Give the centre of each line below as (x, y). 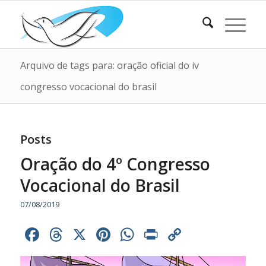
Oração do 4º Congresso (115, 164)
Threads (101, 234)
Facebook (83, 234)
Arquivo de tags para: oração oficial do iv (109, 65)
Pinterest (153, 234)
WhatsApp (182, 234)
